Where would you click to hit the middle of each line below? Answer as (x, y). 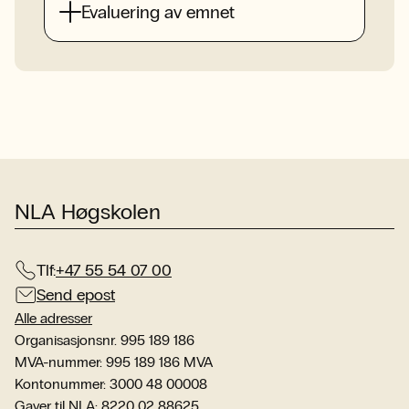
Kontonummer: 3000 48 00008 (111, 383)
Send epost (76, 294)
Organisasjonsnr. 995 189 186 (105, 340)
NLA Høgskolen (88, 211)
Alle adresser (53, 318)
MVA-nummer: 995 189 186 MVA (114, 362)
